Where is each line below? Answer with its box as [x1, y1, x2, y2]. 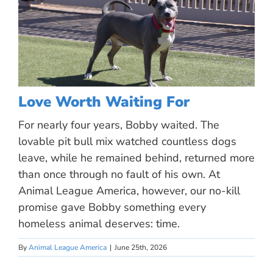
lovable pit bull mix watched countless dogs [18, 133, 236, 149]
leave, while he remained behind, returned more [18, 150, 255, 165]
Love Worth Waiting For [18, 91, 190, 112]
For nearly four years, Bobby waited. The [18, 117, 219, 132]
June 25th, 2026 [115, 242, 167, 252]
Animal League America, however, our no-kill [18, 183, 240, 198]
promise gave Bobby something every [18, 199, 206, 214]
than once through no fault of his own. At [18, 166, 220, 182]
